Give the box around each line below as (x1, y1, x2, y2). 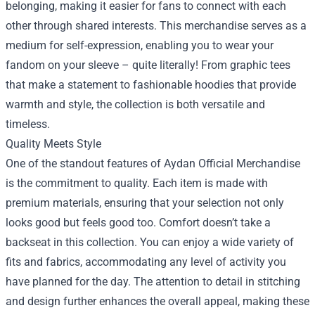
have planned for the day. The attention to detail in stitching (6, 275, 300, 289)
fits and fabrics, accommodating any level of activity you (6, 255, 286, 269)
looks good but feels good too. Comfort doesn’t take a (6, 216, 271, 230)
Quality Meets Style (6, 137, 101, 151)
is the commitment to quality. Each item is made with (6, 176, 268, 191)
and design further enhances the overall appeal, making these (6, 295, 309, 309)
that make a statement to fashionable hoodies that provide (6, 78, 296, 92)
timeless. (6, 117, 50, 131)
